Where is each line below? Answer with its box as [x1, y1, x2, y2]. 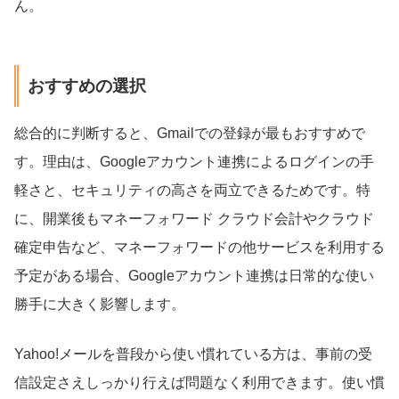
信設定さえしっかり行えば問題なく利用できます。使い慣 [14, 374, 385, 390]
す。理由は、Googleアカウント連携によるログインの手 [14, 153, 374, 169]
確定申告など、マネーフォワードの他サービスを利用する [14, 239, 385, 255]
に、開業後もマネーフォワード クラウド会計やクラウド [14, 210, 374, 226]
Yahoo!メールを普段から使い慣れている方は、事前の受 [14, 346, 372, 362]
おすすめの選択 [27, 76, 146, 95]
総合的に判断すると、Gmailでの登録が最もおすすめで [14, 125, 365, 141]
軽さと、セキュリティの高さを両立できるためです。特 [14, 182, 370, 198]
